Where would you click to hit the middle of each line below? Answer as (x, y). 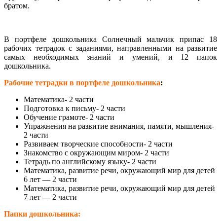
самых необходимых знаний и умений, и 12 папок (110, 57)
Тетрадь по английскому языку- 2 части (90, 162)
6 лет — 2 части (50, 180)
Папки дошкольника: (42, 214)
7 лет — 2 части (50, 197)
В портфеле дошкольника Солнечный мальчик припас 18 (110, 39)
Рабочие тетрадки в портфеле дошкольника (82, 83)
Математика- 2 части (59, 100)
